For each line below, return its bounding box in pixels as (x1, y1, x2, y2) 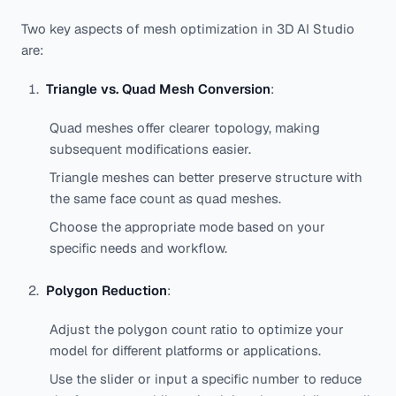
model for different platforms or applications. (49, 341, 321, 359)
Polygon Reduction (46, 281, 167, 299)
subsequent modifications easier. (49, 140, 251, 157)
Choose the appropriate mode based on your (49, 217, 325, 235)
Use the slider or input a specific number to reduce (49, 369, 362, 387)
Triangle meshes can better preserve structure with (49, 168, 362, 186)
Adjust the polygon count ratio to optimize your (49, 320, 344, 338)
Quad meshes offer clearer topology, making (49, 118, 320, 136)
